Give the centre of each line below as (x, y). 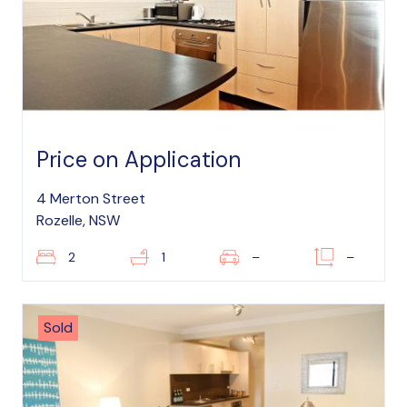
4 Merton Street (91, 199)
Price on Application (139, 159)
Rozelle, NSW (78, 220)
